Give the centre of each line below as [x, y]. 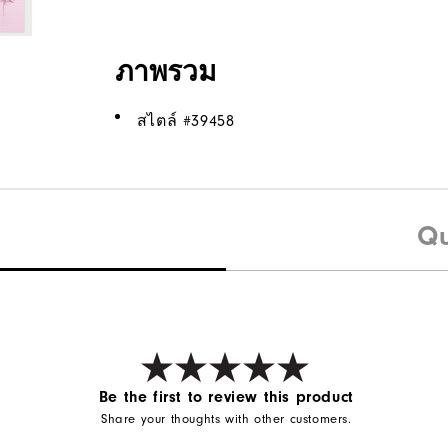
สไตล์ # [164, 121]
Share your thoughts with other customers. [226, 419]
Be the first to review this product [226, 396]
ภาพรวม [165, 72]
